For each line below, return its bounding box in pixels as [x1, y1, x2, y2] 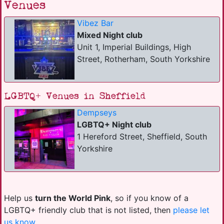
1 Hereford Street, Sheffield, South [77, 131, 207, 141]
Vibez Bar [77, 18, 113, 28]
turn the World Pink [35, 193, 110, 203]
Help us [4, 193, 35, 203]
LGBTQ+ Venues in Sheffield [4, 90, 145, 102]
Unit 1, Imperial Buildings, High [77, 42, 191, 52]
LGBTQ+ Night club [77, 119, 151, 129]
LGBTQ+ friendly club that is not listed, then [4, 205, 173, 215]
